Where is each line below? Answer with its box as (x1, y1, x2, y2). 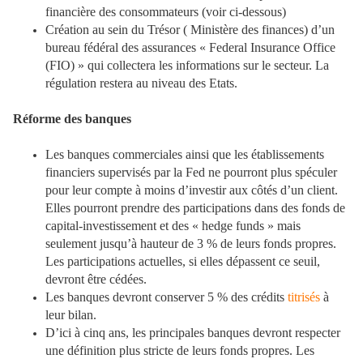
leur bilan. (45, 307, 96, 322)
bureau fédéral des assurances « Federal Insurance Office (45, 40, 335, 54)
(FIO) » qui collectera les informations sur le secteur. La (45, 58, 329, 72)
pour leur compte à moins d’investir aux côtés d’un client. (45, 182, 338, 197)
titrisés (288, 289, 320, 304)
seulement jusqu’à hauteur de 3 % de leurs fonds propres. (45, 236, 336, 250)
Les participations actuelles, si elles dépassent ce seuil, (45, 254, 320, 268)
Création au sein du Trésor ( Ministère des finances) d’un (45, 22, 335, 36)
